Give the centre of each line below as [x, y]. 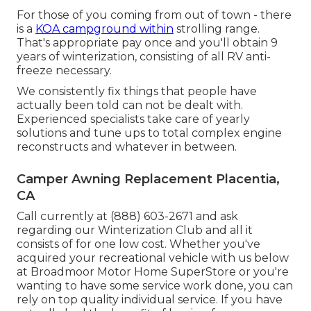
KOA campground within [104, 28]
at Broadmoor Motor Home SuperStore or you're [153, 271]
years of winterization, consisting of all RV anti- [144, 56]
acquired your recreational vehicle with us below [153, 258]
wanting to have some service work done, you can [155, 285]
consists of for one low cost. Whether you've [138, 244]
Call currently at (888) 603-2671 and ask [127, 216]
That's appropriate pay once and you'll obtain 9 [147, 42]
